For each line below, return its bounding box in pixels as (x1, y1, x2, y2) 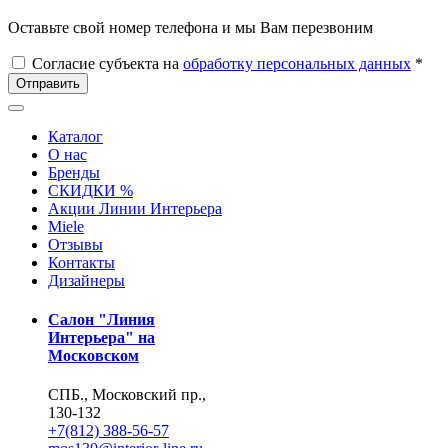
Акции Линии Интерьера (48, 199, 222, 217)
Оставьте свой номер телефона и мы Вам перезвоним (8, 18, 373, 36)
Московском (48, 346, 139, 364)
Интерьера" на (48, 328, 155, 346)
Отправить (16, 75, 80, 91)
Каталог (48, 127, 103, 145)
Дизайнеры (48, 271, 125, 289)
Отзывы (48, 235, 103, 253)
